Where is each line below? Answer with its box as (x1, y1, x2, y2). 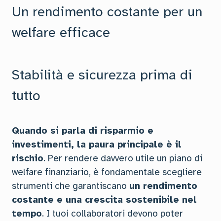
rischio (12, 152, 43, 164)
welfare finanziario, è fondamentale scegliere (12, 166, 202, 178)
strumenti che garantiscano (12, 180, 129, 192)
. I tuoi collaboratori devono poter (42, 208, 183, 220)
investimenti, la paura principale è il (12, 139, 182, 150)
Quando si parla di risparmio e (12, 125, 153, 137)
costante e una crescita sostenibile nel (12, 194, 197, 206)
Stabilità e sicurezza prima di (12, 66, 192, 83)
